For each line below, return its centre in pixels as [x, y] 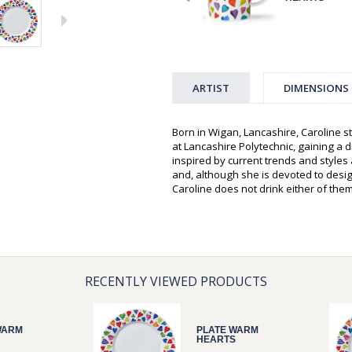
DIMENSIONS [316, 88]
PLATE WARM [227, 330]
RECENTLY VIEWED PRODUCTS [176, 282]
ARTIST [211, 88]
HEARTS [216, 340]
